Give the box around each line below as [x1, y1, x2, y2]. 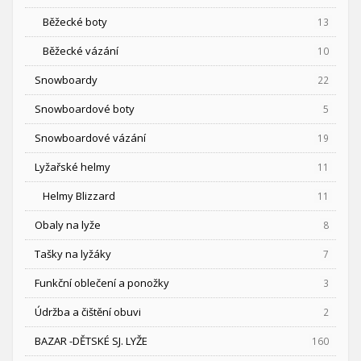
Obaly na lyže [35, 218, 101, 233]
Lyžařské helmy [35, 160, 110, 175]
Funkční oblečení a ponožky [35, 276, 169, 291]
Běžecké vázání [43, 44, 118, 59]
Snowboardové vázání [35, 131, 146, 146]
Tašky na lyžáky [35, 247, 111, 262]
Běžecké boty [43, 15, 107, 30]
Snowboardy [35, 73, 98, 88]
